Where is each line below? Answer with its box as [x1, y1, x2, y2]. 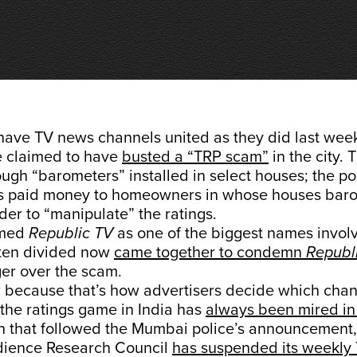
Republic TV [29, 224, 113, 243]
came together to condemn [114, 243, 306, 262]
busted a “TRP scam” [122, 147, 269, 167]
